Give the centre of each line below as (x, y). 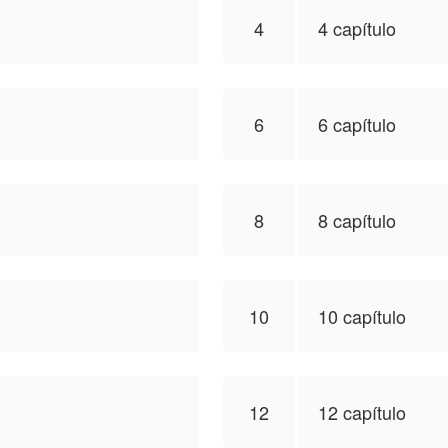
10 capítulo (362, 316)
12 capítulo (362, 412)
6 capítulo (357, 124)
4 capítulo (357, 28)
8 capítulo (357, 220)
